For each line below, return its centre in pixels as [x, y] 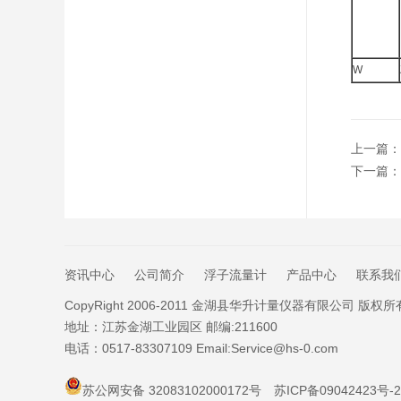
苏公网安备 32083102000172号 [172, 390]
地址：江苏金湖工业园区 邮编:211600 [171, 327]
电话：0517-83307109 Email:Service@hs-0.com [201, 348]
